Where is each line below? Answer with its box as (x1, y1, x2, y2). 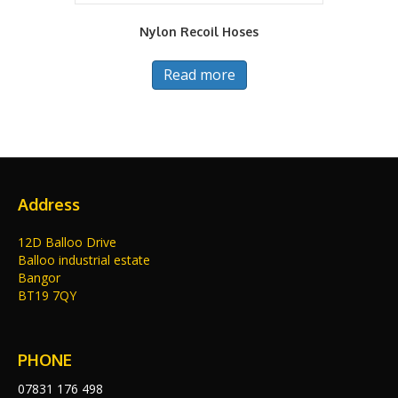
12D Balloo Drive (18, 234, 116, 251)
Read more (163, 65, 235, 85)
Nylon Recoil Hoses (139, 24, 259, 40)
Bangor (18, 269, 60, 287)
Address (18, 195, 80, 215)
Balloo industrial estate (18, 251, 150, 269)
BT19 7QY (18, 287, 76, 305)
